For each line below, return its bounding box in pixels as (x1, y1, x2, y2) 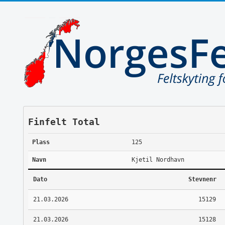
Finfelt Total (28, 116, 100, 127)
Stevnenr (188, 175, 216, 183)
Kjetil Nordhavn (131, 156, 184, 163)
